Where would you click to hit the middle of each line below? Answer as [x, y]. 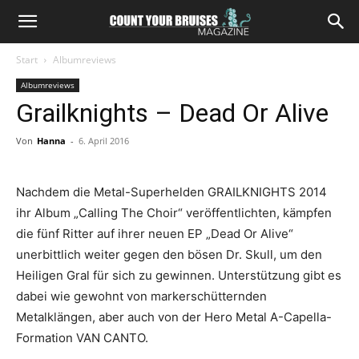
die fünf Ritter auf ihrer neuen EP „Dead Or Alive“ [155, 234]
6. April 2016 [104, 141]
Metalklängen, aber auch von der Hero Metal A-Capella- [174, 317]
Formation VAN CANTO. [82, 338]
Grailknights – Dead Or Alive [172, 113]
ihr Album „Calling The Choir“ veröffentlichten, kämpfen [174, 213]
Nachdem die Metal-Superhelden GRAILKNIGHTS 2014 [171, 192]
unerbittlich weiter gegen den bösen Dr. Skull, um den [169, 254]
